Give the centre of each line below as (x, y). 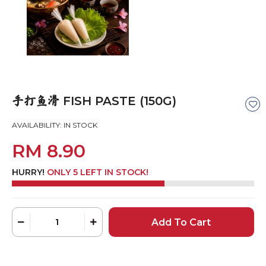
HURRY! (29, 172)
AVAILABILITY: (37, 125)
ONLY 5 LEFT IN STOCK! (98, 172)
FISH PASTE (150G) (118, 101)
